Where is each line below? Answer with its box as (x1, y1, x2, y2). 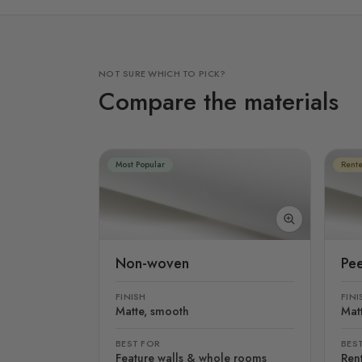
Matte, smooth (116, 302, 189, 319)
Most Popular (116, 158, 165, 170)
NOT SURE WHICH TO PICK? (99, 66, 226, 80)
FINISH (116, 289, 146, 303)
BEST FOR (116, 336, 161, 350)
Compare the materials (99, 83, 339, 119)
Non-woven (116, 252, 189, 274)
